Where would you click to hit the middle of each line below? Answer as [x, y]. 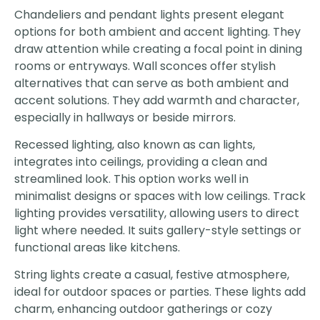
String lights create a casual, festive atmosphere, [152, 275]
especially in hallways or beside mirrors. [125, 117]
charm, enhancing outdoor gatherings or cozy [143, 309]
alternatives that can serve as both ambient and [151, 83]
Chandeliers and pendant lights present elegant [149, 14]
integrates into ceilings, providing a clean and [141, 161]
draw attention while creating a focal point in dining [158, 49]
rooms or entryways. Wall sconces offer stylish [145, 66]
